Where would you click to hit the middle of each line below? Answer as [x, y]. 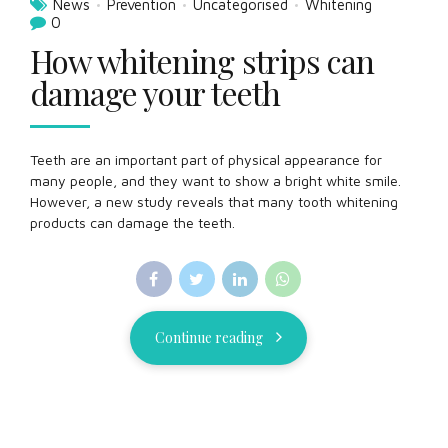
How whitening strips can [202, 60]
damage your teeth [155, 92]
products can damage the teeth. [132, 222]
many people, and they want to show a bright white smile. [215, 180]
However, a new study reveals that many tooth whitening [214, 201]
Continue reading [208, 338]
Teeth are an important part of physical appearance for [206, 159]
